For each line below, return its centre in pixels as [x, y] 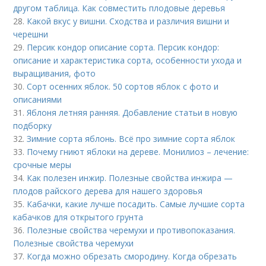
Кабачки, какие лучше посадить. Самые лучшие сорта [136, 204]
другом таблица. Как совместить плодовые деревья [119, 8]
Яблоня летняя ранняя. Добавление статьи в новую [132, 112]
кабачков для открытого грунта [78, 217]
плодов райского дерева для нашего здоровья [108, 191]
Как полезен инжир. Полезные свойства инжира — [130, 178]
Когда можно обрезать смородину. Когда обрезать [132, 256]
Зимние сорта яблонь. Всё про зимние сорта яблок [131, 138]
